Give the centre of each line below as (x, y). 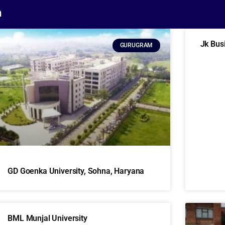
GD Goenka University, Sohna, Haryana (76, 171)
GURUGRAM (136, 45)
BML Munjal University (47, 218)
